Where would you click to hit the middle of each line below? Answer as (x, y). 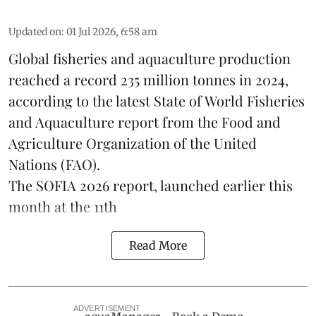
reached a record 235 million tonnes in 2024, (148, 80)
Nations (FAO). (54, 164)
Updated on (35, 32)
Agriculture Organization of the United (133, 143)
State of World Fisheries (229, 101)
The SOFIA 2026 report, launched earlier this (151, 186)
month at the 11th (63, 207)
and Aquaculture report (84, 122)
